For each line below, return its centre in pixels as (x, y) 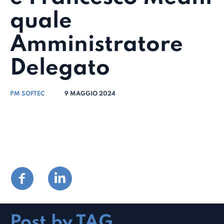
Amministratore (96, 45)
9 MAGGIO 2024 (90, 94)
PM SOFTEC (27, 94)
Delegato (60, 68)
